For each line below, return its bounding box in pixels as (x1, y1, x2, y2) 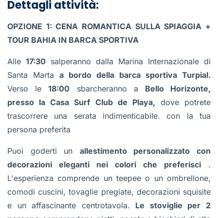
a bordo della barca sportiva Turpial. (59, 70, 211, 80)
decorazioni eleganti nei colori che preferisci (7, 160, 201, 170)
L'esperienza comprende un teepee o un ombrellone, (7, 173, 211, 183)
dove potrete (155, 97, 211, 108)
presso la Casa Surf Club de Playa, (7, 97, 155, 108)
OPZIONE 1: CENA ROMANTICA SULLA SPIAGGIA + (7, 21, 211, 32)
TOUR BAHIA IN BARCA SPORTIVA (7, 35, 139, 45)
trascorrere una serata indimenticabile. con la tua (7, 111, 211, 121)
